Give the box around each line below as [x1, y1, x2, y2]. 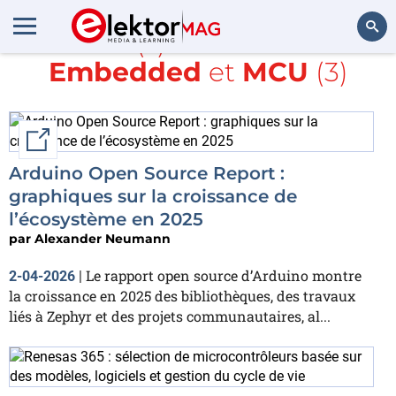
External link [52, 133, 131, 147]
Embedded [48, 56, 202, 88]
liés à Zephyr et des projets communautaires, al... [9, 307, 331, 325]
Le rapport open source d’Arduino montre [86, 266, 362, 285]
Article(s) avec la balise [51, 27, 345, 59]
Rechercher [316, 67, 378, 82]
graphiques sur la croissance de [9, 186, 297, 207]
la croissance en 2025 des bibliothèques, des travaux [9, 286, 355, 305]
